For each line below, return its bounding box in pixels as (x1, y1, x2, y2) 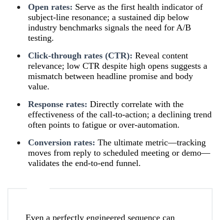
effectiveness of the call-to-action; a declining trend (28, 109, 212, 119)
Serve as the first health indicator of (73, 1, 203, 12)
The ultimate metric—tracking (95, 137, 206, 147)
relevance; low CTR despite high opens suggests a (28, 60, 207, 71)
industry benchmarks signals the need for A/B (28, 22, 191, 32)
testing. (28, 32, 54, 43)
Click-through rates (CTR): (28, 50, 133, 60)
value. (28, 81, 50, 91)
